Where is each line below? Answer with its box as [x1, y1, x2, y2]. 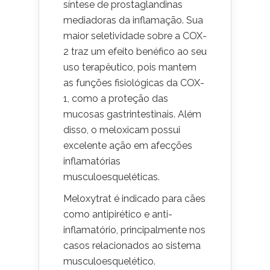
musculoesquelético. [63, 256, 155, 267]
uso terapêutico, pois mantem [63, 61, 196, 73]
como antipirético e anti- [63, 209, 172, 220]
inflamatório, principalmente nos [63, 224, 206, 236]
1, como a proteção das [63, 93, 168, 104]
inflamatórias [63, 155, 121, 167]
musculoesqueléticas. [63, 171, 160, 183]
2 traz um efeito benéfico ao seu [63, 46, 207, 57]
